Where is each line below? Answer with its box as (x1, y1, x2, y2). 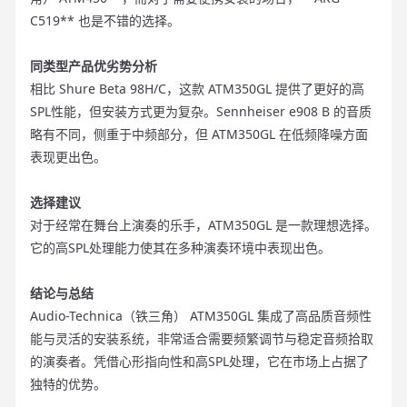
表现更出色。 (30, 148, 106, 166)
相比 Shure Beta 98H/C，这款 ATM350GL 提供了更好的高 (30, 80, 364, 98)
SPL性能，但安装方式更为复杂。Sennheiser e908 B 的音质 (30, 103, 372, 121)
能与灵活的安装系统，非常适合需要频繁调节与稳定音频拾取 (30, 330, 373, 348)
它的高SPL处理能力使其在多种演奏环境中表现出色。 (30, 239, 331, 257)
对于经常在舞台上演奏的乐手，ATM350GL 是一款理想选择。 (30, 216, 377, 234)
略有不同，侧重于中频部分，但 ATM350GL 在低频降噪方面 (30, 125, 368, 144)
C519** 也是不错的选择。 (30, 12, 180, 30)
